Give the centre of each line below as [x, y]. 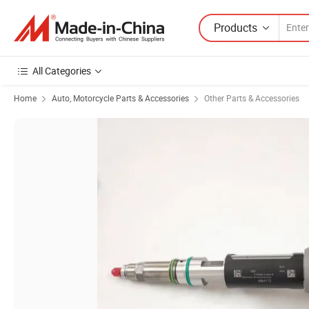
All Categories [62, 71]
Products [236, 27]
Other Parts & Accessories [252, 98]
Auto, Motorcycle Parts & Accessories [120, 98]
